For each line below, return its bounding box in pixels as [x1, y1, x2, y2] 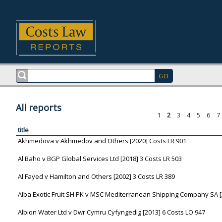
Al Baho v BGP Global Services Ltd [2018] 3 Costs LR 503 [18, 154, 182, 163]
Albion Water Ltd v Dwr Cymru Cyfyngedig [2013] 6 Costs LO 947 [18, 208, 205, 217]
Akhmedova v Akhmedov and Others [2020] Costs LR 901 [18, 136, 186, 145]
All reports [16, 102, 61, 113]
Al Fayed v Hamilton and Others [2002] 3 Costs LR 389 [18, 172, 175, 181]
